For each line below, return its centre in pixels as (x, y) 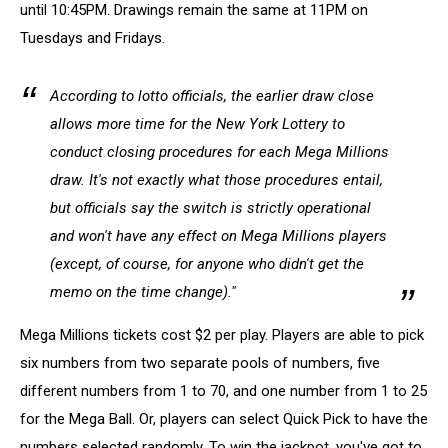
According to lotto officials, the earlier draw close (212, 95)
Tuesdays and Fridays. (92, 37)
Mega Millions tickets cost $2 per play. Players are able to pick (222, 334)
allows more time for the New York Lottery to (197, 123)
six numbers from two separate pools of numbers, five (200, 362)
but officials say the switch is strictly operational (210, 207)
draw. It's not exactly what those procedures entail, (216, 179)
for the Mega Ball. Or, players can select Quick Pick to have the (224, 418)
